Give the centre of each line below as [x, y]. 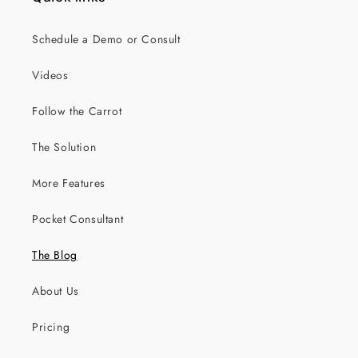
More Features [69, 183]
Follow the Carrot [77, 111]
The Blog [55, 255]
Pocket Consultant [78, 219]
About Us [56, 291]
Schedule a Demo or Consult [106, 40]
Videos [50, 76]
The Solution [64, 147]
